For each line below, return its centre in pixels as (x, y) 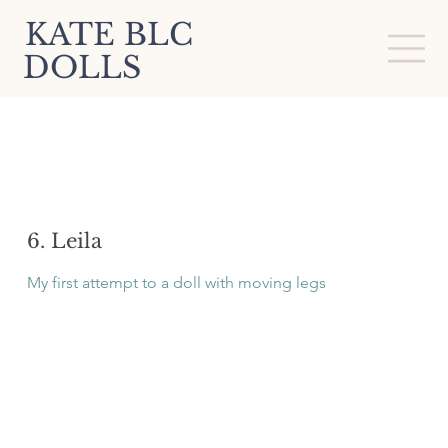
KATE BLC (109, 35)
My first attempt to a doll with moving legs (177, 283)
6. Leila (65, 241)
